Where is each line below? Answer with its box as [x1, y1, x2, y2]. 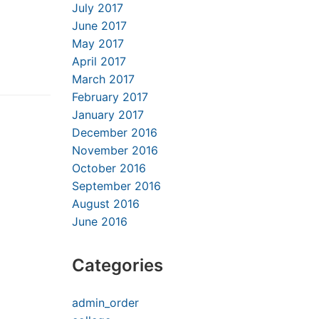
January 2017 [72, 108, 144, 122]
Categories [72, 255, 163, 276]
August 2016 [72, 197, 140, 211]
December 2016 [72, 125, 157, 140]
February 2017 [72, 90, 148, 104]
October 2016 [72, 161, 146, 175]
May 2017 [72, 36, 124, 51]
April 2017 [72, 54, 126, 68]
